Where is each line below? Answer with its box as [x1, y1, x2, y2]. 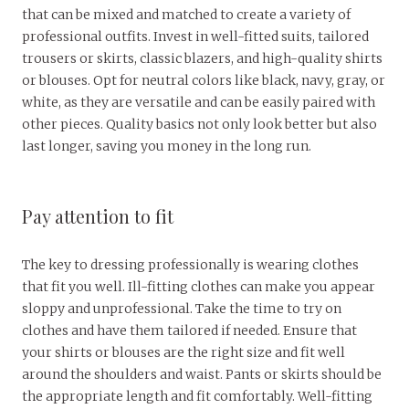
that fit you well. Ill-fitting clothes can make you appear [22, 278, 375, 295]
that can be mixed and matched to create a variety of [22, 5, 351, 23]
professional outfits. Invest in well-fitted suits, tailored [22, 27, 369, 45]
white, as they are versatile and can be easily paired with [22, 93, 375, 110]
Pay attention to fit [22, 203, 173, 228]
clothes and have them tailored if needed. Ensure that [22, 321, 357, 339]
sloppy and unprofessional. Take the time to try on [22, 299, 341, 317]
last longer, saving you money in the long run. [22, 137, 311, 154]
